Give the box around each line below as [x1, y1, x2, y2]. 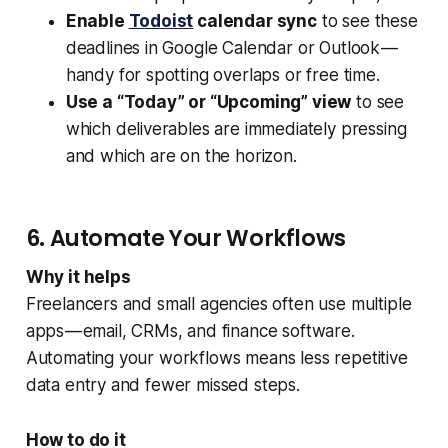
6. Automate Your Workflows [25, 223, 346, 255]
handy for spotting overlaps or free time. [65, 65, 380, 86]
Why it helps [25, 267, 131, 288]
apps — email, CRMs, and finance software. [25, 321, 355, 342]
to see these [316, 11, 418, 32]
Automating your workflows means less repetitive [25, 348, 408, 369]
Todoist [128, 11, 194, 32]
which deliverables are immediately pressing [65, 119, 407, 140]
